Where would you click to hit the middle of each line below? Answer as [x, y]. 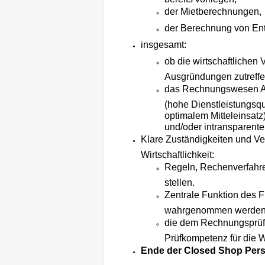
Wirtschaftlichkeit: [179, 153]
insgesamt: [164, 45]
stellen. [180, 181]
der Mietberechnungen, [213, 12]
